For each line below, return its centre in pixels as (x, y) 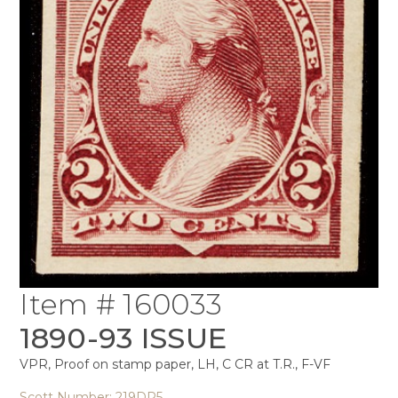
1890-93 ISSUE (123, 338)
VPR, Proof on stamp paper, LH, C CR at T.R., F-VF (175, 364)
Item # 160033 (121, 304)
